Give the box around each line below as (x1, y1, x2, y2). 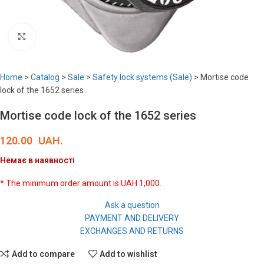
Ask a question (104, 200, 160, 210)
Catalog (31, 72, 60, 82)
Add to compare (11, 249, 75, 259)
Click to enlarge (35, 32, 91, 41)
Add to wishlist (100, 249, 158, 259)
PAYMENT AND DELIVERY (85, 213, 179, 223)
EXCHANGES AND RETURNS (80, 226, 184, 236)
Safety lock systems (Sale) (93, 72, 192, 82)
